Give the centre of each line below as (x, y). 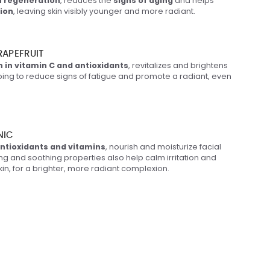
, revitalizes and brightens (178, 65)
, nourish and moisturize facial (163, 146)
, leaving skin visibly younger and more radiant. (104, 11)
